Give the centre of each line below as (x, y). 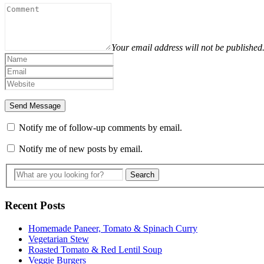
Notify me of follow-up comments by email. (100, 128)
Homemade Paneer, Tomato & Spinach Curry (113, 228)
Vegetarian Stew (59, 239)
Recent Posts (35, 205)
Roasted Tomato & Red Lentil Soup (95, 249)
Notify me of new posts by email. (81, 149)
